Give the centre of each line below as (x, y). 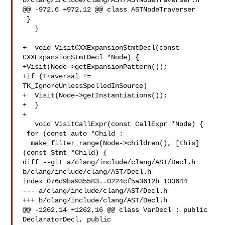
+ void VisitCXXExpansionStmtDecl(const (101, 48)
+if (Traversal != (57, 76)
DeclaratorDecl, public (69, 219)
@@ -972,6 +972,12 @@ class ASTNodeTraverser (109, 10)
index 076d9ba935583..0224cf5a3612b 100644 (105, 181)
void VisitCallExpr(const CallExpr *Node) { (29, 124)
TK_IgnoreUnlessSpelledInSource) (85, 86)
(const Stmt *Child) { (65, 153)
